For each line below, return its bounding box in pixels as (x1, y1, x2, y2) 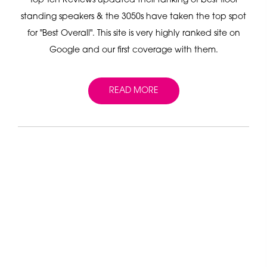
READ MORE (108, 86, 159, 95)
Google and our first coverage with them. (49, 45, 218, 55)
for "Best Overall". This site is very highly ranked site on (27, 29, 240, 38)
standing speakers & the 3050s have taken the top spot (21, 12, 246, 21)
